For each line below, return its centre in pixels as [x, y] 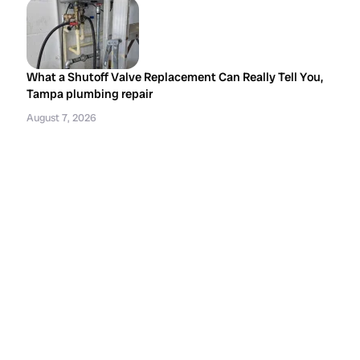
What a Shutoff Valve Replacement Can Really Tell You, [175, 77]
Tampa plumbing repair [90, 94]
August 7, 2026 [62, 118]
